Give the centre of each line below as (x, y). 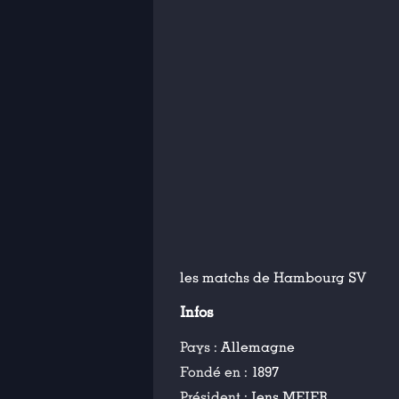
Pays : (200, 347)
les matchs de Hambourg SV (273, 278)
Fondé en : (216, 372)
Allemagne (258, 347)
